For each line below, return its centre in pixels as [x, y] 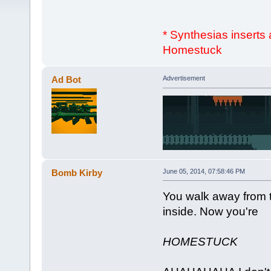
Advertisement [184, 78]
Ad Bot [67, 80]
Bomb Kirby [77, 172]
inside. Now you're [210, 211]
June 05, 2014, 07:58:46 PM [204, 171]
